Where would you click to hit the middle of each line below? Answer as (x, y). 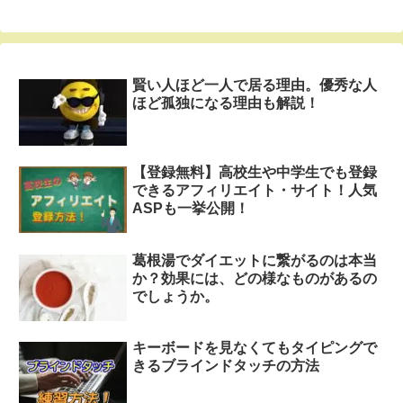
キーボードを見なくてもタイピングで (255, 347)
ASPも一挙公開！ (191, 209)
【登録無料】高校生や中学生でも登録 (255, 173)
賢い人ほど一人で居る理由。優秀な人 (255, 85)
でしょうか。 (176, 296)
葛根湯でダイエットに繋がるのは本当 (255, 260)
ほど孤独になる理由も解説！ (226, 103)
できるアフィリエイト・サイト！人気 (255, 191)
